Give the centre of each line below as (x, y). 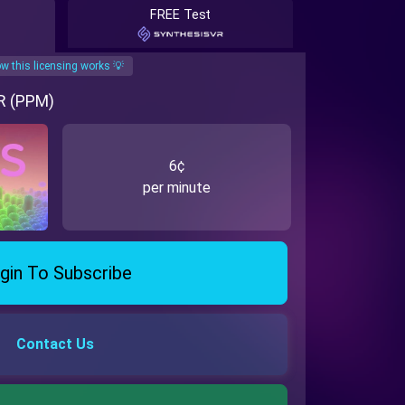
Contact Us (55, 344)
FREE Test (180, 14)
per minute (177, 187)
